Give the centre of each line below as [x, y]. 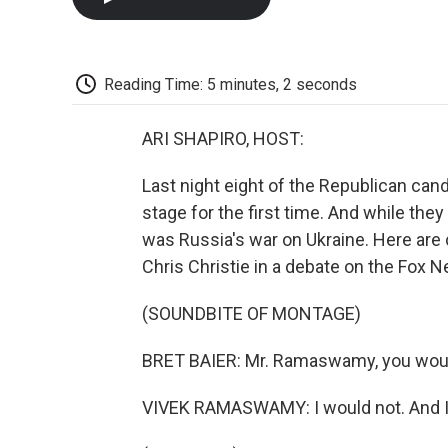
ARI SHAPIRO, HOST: [223, 139]
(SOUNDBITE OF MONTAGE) [251, 314]
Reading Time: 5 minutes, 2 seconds [230, 84]
